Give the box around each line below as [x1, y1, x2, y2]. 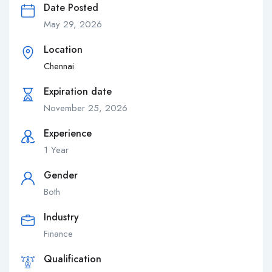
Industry [44, 210, 79, 225]
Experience [44, 126, 92, 141]
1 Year [44, 143, 69, 157]
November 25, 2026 [44, 101, 127, 115]
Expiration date [44, 84, 112, 99]
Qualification [44, 252, 101, 267]
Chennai [44, 59, 74, 73]
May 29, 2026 [44, 18, 102, 32]
